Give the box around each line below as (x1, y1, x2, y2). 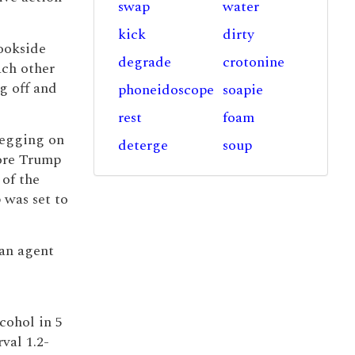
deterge (117, 135, 168, 156)
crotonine (223, 52, 285, 73)
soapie (223, 79, 264, 101)
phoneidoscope (117, 79, 214, 101)
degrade (117, 52, 171, 73)
